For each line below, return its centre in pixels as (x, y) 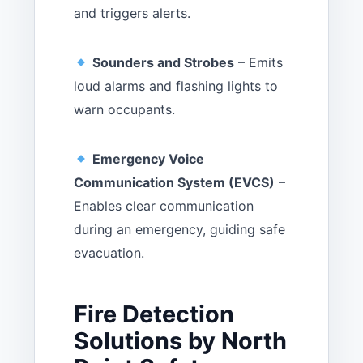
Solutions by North (180, 341)
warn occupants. (124, 110)
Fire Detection (154, 314)
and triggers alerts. (132, 13)
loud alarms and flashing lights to (176, 86)
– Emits (259, 63)
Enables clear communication (164, 206)
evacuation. (109, 253)
